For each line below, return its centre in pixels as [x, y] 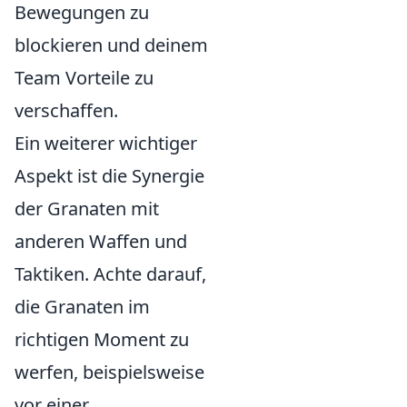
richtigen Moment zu [102, 340]
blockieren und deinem [111, 45]
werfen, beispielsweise [109, 372]
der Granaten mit [87, 209]
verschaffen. [66, 111]
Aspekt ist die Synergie [109, 176]
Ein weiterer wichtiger [106, 144]
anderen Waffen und [101, 242]
